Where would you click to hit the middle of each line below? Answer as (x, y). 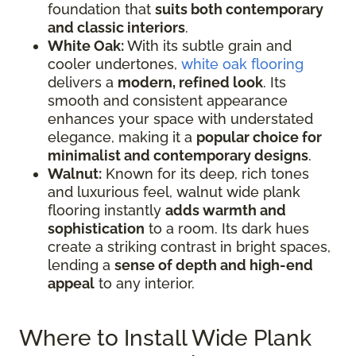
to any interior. (145, 283)
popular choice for (259, 137)
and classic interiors (116, 27)
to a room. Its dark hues (227, 228)
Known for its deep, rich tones (205, 173)
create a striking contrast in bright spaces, (189, 246)
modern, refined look (190, 82)
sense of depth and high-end (214, 265)
